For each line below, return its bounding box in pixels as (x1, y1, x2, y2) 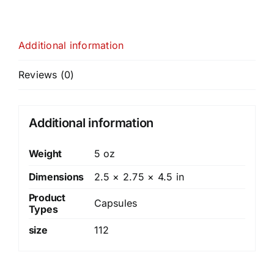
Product (28, 191, 65, 204)
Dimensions (28, 170, 84, 183)
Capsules (94, 196, 138, 209)
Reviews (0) (18, 68, 75, 81)
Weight (28, 147, 62, 160)
